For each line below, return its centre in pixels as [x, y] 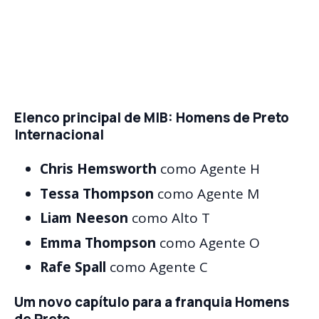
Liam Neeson [84, 218]
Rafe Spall [73, 267]
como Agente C [157, 267]
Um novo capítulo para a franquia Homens [152, 302]
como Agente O [208, 242]
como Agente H [208, 169]
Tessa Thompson [97, 193]
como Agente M [206, 193]
